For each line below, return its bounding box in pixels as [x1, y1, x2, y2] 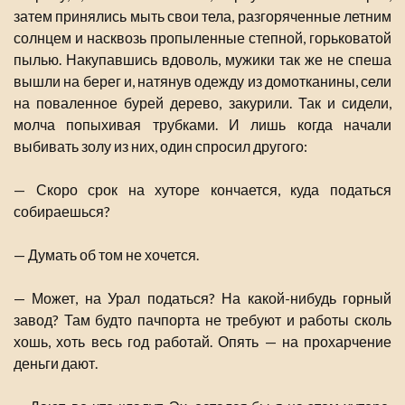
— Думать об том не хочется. [14, 246, 199, 264]
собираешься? [14, 202, 110, 221]
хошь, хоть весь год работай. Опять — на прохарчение [14, 333, 391, 351]
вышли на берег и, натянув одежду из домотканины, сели [14, 72, 391, 90]
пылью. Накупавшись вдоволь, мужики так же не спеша [14, 51, 391, 69]
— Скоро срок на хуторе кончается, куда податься [14, 181, 391, 199]
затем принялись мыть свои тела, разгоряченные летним [14, 7, 391, 25]
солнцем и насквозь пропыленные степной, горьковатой [14, 29, 391, 47]
